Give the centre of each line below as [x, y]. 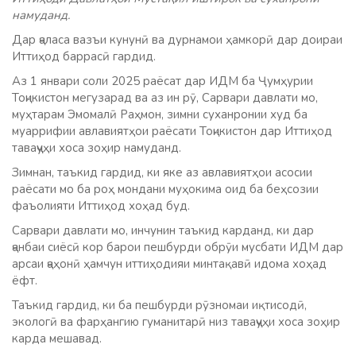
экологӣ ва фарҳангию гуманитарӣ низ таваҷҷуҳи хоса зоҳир [176, 322]
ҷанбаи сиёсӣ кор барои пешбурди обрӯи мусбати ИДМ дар [178, 248]
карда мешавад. [57, 339]
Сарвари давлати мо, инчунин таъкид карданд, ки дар [163, 231]
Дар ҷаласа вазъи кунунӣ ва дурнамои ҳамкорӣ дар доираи [177, 40]
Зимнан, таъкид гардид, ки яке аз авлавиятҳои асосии [162, 173]
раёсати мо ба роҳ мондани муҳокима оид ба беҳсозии [165, 190]
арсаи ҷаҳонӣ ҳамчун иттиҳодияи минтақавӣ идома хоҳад [169, 264]
